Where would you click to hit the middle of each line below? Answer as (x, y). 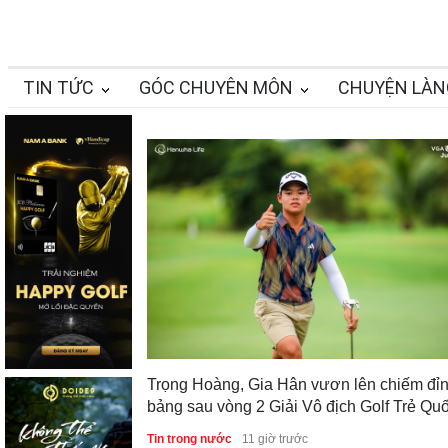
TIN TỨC (58, 87)
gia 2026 (178, 428)
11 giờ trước (275, 439)
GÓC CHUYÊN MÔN (216, 87)
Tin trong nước (189, 439)
